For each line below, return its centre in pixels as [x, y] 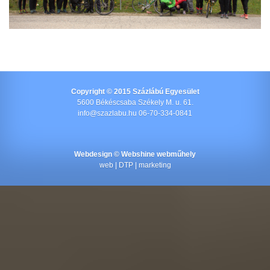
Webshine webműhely [159, 155]
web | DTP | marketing [135, 165]
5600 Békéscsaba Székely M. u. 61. [135, 103]
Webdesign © [98, 155]
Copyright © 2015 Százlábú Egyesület [135, 92]
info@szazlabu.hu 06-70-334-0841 [135, 114]
